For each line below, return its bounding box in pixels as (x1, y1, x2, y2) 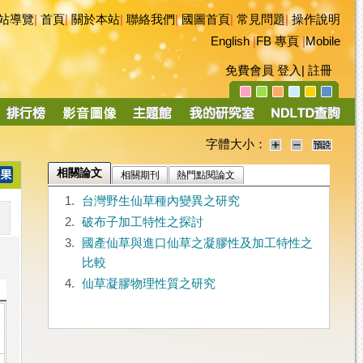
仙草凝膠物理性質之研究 (81, 277, 216, 291)
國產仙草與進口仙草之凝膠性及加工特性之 (81, 237, 313, 250)
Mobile (305, 35, 340, 48)
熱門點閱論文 (177, 169, 236, 181)
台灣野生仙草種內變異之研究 (81, 194, 240, 208)
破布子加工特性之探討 (81, 216, 203, 229)
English (211, 35, 250, 48)
